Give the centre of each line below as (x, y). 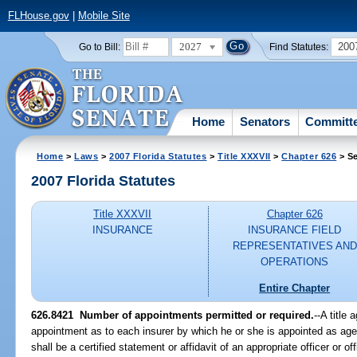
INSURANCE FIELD (295, 230)
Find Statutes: (299, 47)
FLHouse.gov (38, 16)
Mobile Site (104, 16)
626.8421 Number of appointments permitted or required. (173, 315)
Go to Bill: (99, 47)
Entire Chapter (295, 288)
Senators (265, 121)
